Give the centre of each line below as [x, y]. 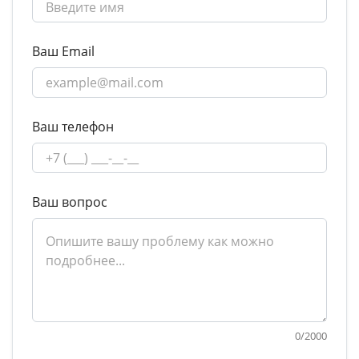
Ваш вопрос [70, 202]
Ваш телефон [73, 127]
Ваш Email [63, 52]
